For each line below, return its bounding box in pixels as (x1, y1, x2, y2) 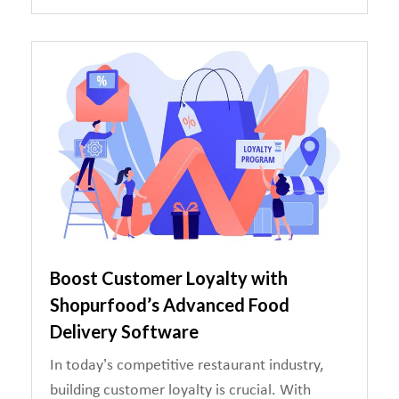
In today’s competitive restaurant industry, (50, 357, 323, 374)
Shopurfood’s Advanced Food (50, 294, 289, 315)
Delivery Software (50, 321, 199, 342)
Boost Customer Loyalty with (50, 267, 288, 289)
